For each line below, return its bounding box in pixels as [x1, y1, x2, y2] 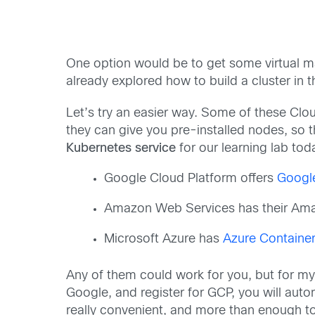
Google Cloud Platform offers [104, 173, 278, 186]
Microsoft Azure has [104, 233, 224, 246]
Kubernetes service [66, 143, 176, 155]
